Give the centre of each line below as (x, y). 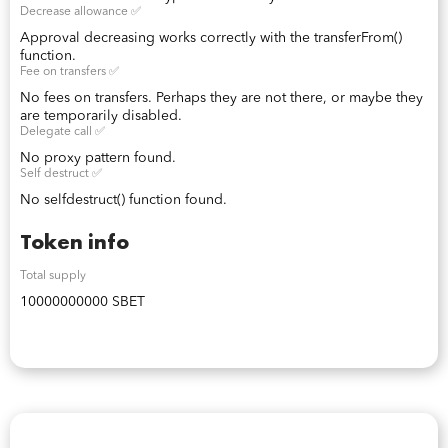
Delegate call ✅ (62, 132)
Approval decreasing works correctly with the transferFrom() (211, 38)
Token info (74, 241)
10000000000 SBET (82, 302)
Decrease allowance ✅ (80, 12)
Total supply (53, 276)
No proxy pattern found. (98, 158)
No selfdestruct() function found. (123, 200)
